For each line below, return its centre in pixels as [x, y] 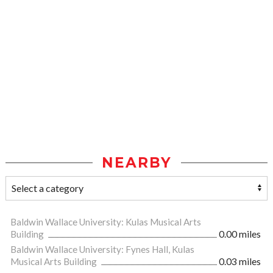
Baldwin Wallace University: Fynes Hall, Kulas [102, 250]
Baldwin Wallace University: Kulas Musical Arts [106, 222]
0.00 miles [240, 234]
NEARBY [136, 163]
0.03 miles [240, 262]
